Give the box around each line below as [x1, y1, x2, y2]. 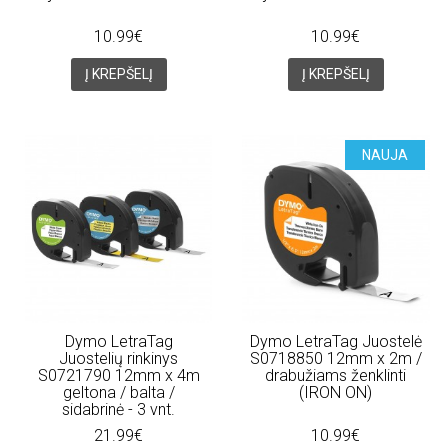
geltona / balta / [62, 382, 175, 402]
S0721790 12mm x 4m [37, 365, 200, 385]
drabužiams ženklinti [265, 365, 407, 385]
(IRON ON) [299, 382, 373, 402]
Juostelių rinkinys [59, 348, 178, 368]
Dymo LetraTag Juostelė [249, 331, 422, 351]
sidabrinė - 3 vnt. [62, 399, 175, 419]
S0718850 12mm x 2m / [249, 348, 422, 368]
